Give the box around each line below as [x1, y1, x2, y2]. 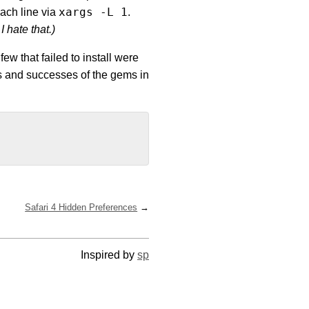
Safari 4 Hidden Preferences [25, 202, 138, 213]
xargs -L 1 [59, 5, 128, 19]
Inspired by [81, 249, 137, 261]
